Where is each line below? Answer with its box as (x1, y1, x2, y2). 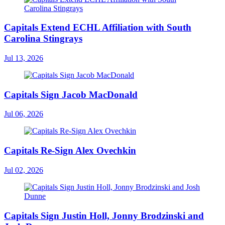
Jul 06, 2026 (4, 109, 43, 119)
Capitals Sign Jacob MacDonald (4, 89, 138, 100)
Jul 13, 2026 (4, 53, 43, 62)
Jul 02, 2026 (4, 165, 43, 174)
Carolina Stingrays (4, 33, 82, 44)
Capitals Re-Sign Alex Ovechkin (4, 145, 136, 156)
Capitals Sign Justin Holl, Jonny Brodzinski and (4, 210, 204, 221)
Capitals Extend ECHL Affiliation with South (4, 22, 191, 33)
